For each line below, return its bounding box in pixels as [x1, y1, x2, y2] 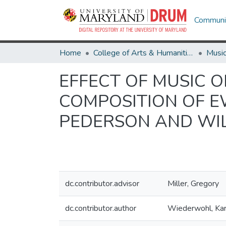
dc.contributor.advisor [65, 178, 139, 189]
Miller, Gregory [167, 178, 219, 189]
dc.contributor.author [65, 203, 136, 214]
